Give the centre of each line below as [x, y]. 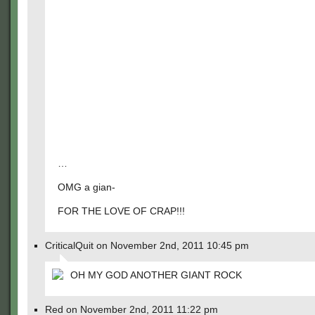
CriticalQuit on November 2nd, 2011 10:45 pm [147, 245]
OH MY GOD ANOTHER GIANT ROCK [156, 275]
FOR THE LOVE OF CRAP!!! [121, 211]
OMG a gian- [86, 187]
